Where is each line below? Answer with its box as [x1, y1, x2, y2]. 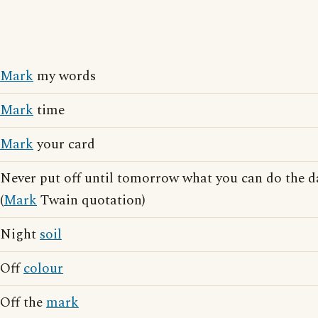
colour [23, 258, 63, 279]
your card [33, 134, 95, 155]
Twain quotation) [37, 190, 146, 211]
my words [33, 66, 96, 87]
